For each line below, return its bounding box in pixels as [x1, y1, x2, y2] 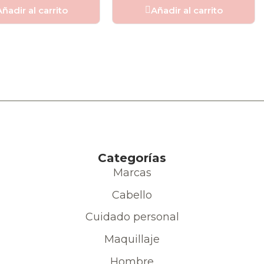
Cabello [112, 188, 152, 202]
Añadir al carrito [150, 4, 223, 16]
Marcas [113, 166, 151, 180]
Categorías [98, 151, 166, 166]
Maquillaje [104, 233, 160, 246]
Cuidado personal [85, 210, 179, 224]
